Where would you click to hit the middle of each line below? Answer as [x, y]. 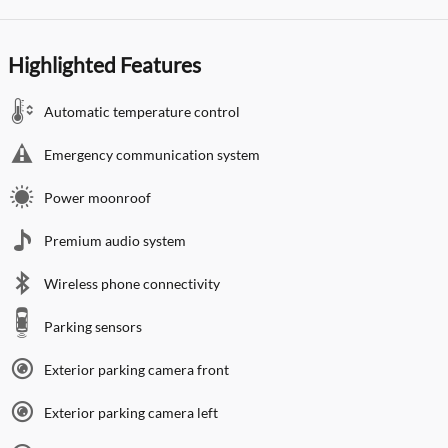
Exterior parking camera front [136, 369]
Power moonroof [97, 197]
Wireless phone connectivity [132, 283]
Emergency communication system [152, 154]
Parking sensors [93, 326]
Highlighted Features [104, 64]
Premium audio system [115, 240]
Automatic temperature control [142, 111]
